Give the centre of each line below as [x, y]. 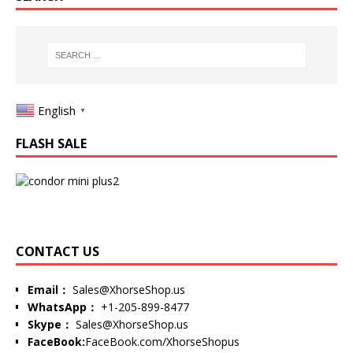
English [57, 110]
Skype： [50, 324]
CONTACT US [58, 251]
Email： [48, 289]
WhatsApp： [63, 307]
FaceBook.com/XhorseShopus [162, 341]
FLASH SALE [51, 143]
